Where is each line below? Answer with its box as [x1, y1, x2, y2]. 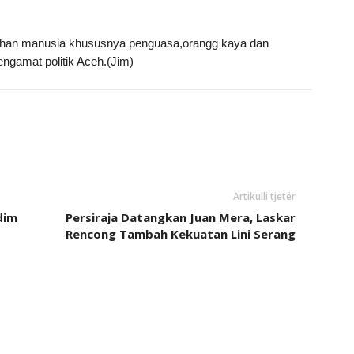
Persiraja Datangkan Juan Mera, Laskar [65, 209, 296, 225]
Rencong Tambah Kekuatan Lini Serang [65, 226, 296, 242]
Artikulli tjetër [232, 190, 296, 203]
